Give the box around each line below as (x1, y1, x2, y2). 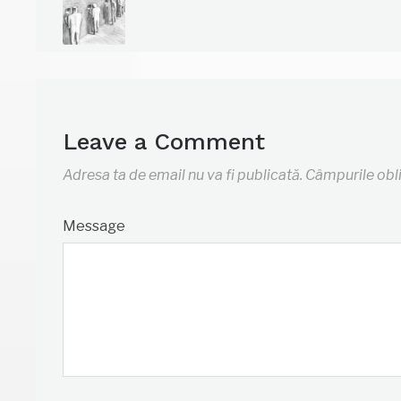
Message (63, 218, 126, 235)
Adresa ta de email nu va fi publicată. (63, 166, 303, 184)
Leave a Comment (63, 128, 266, 156)
